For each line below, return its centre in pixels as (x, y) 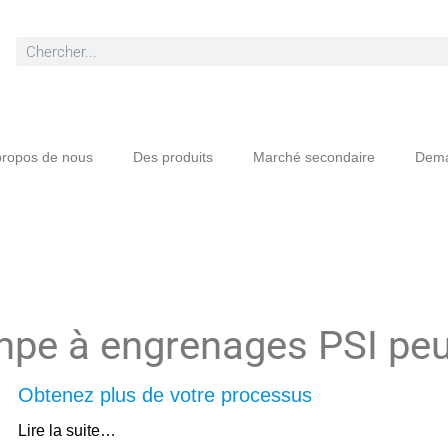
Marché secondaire (313, 157)
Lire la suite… (66, 430)
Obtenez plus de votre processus (164, 395)
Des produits (172, 157)
